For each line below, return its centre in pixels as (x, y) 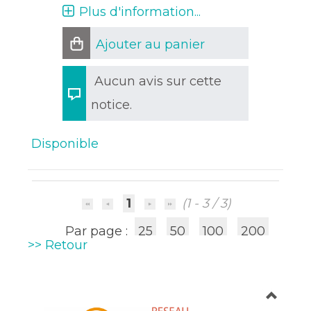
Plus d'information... (140, 12)
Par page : (99, 231)
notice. (112, 105)
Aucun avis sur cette (158, 81)
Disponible (65, 144)
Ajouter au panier (151, 44)
